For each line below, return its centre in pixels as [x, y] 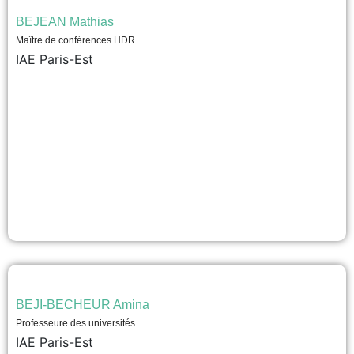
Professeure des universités [75, 323]
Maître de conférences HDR [75, 40]
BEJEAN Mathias [65, 22]
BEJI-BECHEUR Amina [83, 305]
